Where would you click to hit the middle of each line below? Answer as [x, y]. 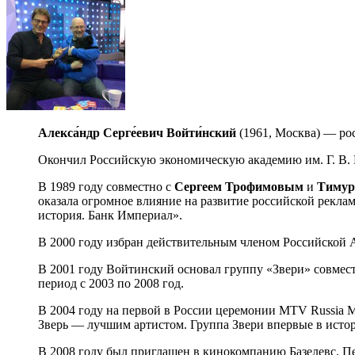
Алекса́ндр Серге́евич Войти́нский [137, 132]
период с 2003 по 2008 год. [111, 283]
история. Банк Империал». [110, 215]
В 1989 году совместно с [106, 186]
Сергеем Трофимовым [239, 186]
